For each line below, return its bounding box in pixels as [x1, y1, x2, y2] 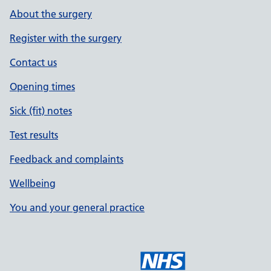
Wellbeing [10, 177, 56, 189]
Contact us [10, 56, 57, 68]
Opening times [10, 80, 75, 93]
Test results [10, 129, 58, 141]
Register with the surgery [10, 32, 122, 44]
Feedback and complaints [10, 153, 123, 165]
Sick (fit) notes [10, 105, 72, 117]
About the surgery [10, 8, 92, 20]
